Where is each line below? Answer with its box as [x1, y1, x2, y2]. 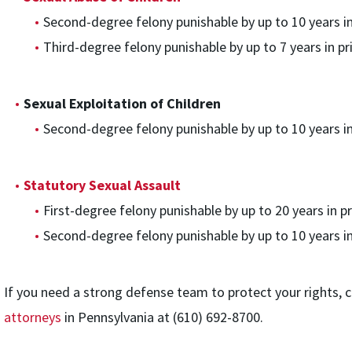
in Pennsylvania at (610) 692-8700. [60, 308, 263, 326]
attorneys [3, 308, 61, 326]
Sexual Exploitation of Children [23, 94, 221, 112]
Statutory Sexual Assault [23, 176, 181, 194]
